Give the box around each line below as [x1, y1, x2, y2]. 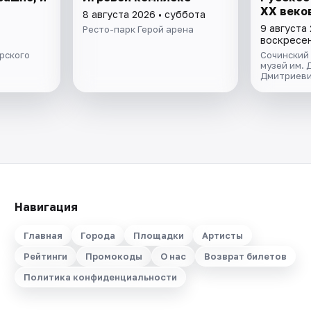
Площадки [133, 230, 184, 241]
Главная [23, 230, 62, 241]
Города [80, 230, 115, 241]
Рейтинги [23, 251, 67, 262]
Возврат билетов [203, 251, 287, 262]
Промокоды [85, 251, 142, 262]
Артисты [201, 230, 243, 241]
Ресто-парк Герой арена [83, 23, 194, 35]
